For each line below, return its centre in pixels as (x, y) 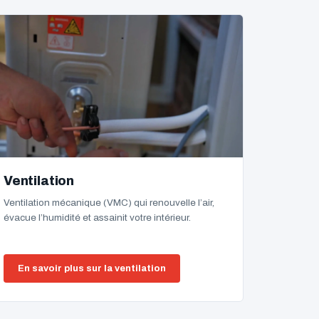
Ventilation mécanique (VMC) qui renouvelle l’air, (109, 203)
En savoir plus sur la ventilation (92, 268)
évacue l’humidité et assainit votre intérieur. (97, 218)
